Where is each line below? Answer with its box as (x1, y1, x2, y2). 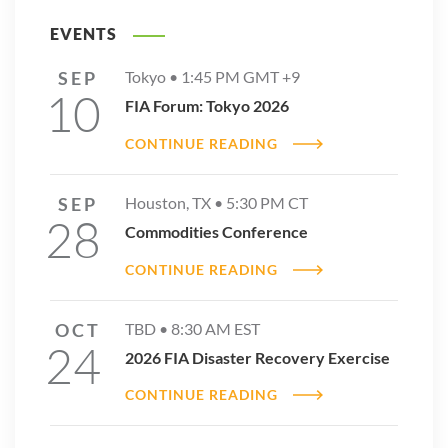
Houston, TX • (125, 192, 226, 212)
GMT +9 (240, 66, 300, 86)
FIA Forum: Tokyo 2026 (125, 95, 289, 115)
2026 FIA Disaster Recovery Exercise (125, 347, 390, 367)
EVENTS (50, 24, 121, 44)
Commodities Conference (125, 221, 308, 241)
